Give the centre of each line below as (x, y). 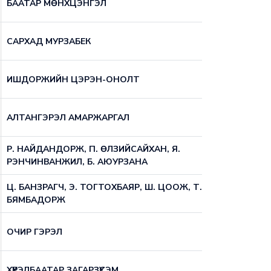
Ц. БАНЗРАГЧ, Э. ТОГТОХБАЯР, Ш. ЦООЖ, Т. (104, 187)
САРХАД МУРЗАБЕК (49, 41)
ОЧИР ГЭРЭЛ (34, 232)
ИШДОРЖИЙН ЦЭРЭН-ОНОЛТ (73, 79)
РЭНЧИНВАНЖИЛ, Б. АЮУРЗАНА (77, 162)
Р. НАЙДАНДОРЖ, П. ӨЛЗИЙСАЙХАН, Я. (93, 149)
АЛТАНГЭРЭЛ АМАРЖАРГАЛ (68, 117)
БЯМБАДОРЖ (36, 200)
